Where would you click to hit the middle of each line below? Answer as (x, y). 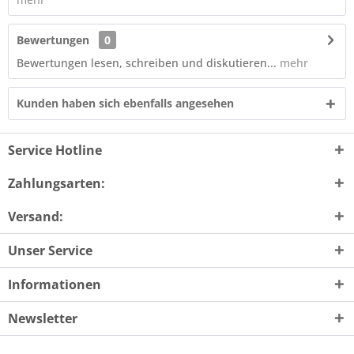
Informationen (55, 284)
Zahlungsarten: (56, 183)
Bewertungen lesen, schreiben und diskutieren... (147, 63)
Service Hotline (55, 150)
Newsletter (43, 318)
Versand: (36, 217)
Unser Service (50, 250)
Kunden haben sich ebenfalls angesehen (125, 103)
